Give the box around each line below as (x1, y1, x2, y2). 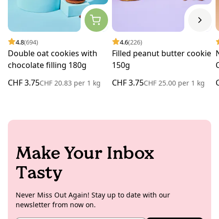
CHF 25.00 (143, 78, 178, 88)
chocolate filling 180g (8, 59, 87, 70)
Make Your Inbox (16, 142, 154, 163)
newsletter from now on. (16, 199, 96, 209)
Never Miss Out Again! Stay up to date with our (16, 190, 170, 199)
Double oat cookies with (8, 47, 97, 59)
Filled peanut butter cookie (111, 47, 211, 59)
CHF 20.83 (40, 78, 74, 88)
